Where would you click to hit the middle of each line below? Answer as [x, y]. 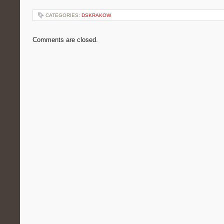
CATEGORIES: [63, 15]
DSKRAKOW [96, 15]
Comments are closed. [65, 40]
